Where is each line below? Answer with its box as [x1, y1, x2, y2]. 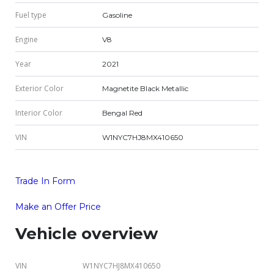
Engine [15, 34, 38, 45]
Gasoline [102, 10, 132, 20]
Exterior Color [15, 83, 64, 94]
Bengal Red [102, 108, 143, 118]
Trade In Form [15, 176, 75, 187]
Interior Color [15, 108, 62, 119]
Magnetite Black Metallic [102, 84, 188, 94]
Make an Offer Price [15, 201, 101, 213]
